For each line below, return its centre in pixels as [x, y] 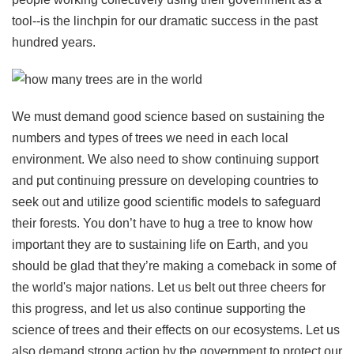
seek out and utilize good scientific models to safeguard [166, 201]
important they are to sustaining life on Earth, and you [160, 244]
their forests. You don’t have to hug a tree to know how [162, 223]
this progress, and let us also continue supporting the [159, 308]
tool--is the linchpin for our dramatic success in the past [165, 21]
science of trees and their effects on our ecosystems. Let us [176, 330]
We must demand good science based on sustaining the [168, 116]
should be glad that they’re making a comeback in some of [174, 265]
